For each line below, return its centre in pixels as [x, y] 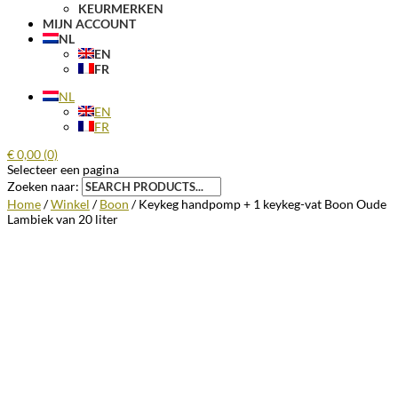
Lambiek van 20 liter [63, 219]
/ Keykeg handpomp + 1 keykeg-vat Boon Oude [258, 204]
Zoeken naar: [43, 186]
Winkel [70, 204]
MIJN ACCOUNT [89, 24]
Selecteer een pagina [63, 169]
